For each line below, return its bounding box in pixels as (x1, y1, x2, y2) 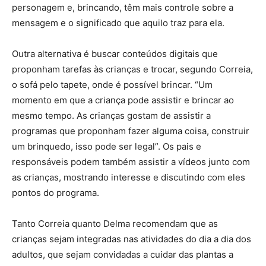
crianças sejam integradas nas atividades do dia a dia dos (12, 233, 251, 245)
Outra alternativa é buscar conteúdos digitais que (12, 48, 218, 59)
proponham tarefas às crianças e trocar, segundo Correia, (12, 64, 253, 75)
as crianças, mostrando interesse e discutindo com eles (12, 172, 245, 183)
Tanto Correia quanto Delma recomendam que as (12, 218, 218, 229)
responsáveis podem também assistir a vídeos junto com (12, 156, 250, 167)
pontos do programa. (12, 187, 99, 198)
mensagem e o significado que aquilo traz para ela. (12, 17, 224, 28)
